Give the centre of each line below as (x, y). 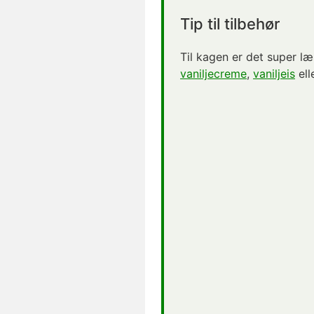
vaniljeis (274, 74)
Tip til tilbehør (230, 24)
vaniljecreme (213, 74)
